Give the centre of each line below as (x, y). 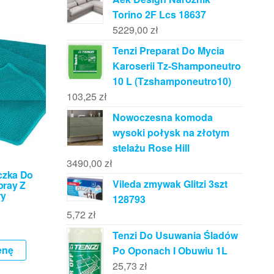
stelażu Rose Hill (151, 147)
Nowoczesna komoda (162, 117)
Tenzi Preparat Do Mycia (168, 50)
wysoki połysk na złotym (171, 132)
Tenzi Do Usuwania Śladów (175, 235)
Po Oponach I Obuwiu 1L (170, 250)
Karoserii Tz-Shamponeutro (176, 65)
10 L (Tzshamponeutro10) (172, 81)
